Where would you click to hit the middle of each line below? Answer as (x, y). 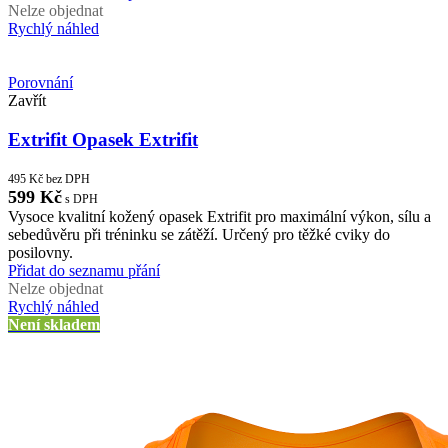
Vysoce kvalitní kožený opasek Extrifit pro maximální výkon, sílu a (219, 217)
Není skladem (54, 325)
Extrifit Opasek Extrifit (103, 139)
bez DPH (66, 179)
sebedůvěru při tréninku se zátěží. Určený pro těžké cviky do (199, 235)
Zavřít (27, 101)
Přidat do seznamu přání (84, 271)
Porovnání (40, 83)
